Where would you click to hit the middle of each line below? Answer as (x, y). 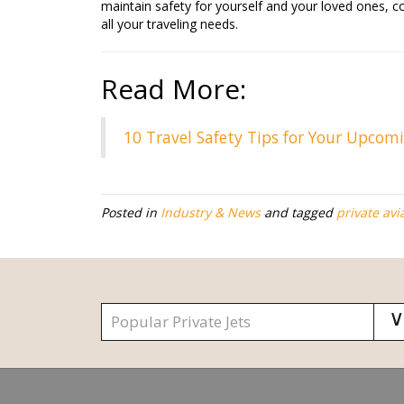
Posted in (131, 212)
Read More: (174, 89)
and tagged (298, 212)
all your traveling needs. (170, 24)
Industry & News (211, 212)
